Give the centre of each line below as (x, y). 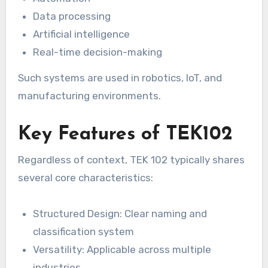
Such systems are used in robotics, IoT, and (120, 77)
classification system (84, 232)
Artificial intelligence (82, 34)
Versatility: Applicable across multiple (122, 250)
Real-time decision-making (98, 52)
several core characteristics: (85, 178)
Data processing (72, 16)
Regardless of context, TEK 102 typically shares (131, 160)
